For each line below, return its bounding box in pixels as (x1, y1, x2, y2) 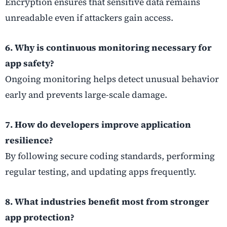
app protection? (5, 211, 74, 223)
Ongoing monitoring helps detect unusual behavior (5, 72, 219, 85)
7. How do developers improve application (5, 118, 191, 131)
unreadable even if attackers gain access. (5, 11, 173, 24)
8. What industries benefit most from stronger (5, 196, 209, 208)
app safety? (5, 57, 54, 69)
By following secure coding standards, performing (5, 149, 215, 162)
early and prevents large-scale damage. (5, 88, 167, 101)
